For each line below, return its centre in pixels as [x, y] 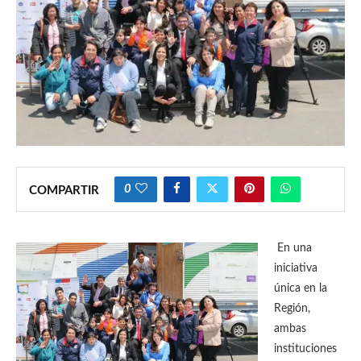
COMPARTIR [64, 191]
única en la [301, 288]
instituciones [305, 349]
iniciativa [296, 268]
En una [293, 248]
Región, [292, 309]
